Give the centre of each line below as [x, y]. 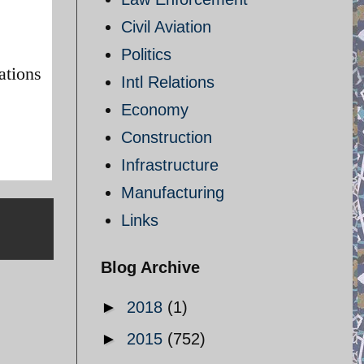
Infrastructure [170, 165]
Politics [146, 54]
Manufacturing [173, 193]
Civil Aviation [166, 27]
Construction [167, 137]
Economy [155, 110]
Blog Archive [150, 267]
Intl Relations [168, 82]
